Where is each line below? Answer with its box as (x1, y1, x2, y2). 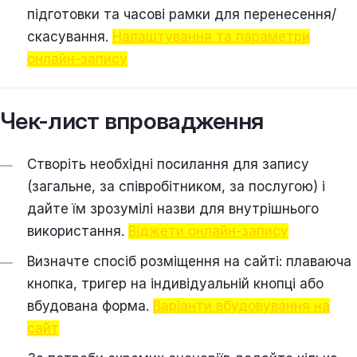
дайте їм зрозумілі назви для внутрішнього (27, 200, 319, 217)
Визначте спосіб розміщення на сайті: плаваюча (27, 253, 351, 269)
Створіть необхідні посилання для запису (27, 155, 309, 172)
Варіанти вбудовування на (153, 297, 330, 314)
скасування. (27, 28, 112, 45)
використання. (27, 222, 128, 239)
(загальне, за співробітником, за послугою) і (27, 178, 325, 194)
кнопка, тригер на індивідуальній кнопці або (27, 275, 324, 292)
